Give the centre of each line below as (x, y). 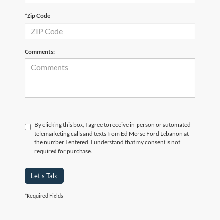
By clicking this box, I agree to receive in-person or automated (112, 125)
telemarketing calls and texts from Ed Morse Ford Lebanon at (111, 134)
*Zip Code (37, 16)
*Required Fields (44, 196)
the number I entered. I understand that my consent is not (107, 142)
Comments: (40, 52)
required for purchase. (63, 151)
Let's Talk (44, 176)
